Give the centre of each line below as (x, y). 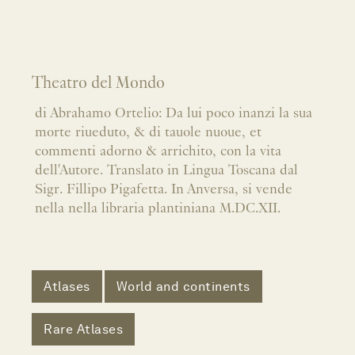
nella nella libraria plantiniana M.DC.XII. (158, 209)
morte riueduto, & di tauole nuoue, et (148, 133)
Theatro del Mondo (98, 84)
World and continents (183, 287)
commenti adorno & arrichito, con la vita (158, 152)
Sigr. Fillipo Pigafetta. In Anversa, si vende (164, 190)
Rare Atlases (83, 330)
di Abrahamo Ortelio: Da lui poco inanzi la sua (174, 114)
